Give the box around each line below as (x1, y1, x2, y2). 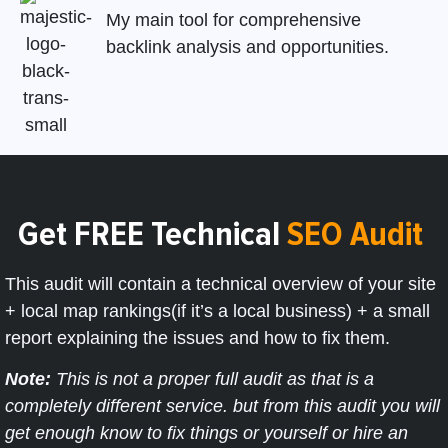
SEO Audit (287, 212, 423, 255)
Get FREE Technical (18, 212, 287, 255)
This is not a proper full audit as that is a (56, 369, 374, 390)
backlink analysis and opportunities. (105, 36, 389, 57)
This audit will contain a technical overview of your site (5, 273, 436, 294)
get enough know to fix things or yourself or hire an (5, 423, 408, 444)
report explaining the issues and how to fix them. (5, 327, 390, 348)
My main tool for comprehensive (105, 9, 361, 30)
